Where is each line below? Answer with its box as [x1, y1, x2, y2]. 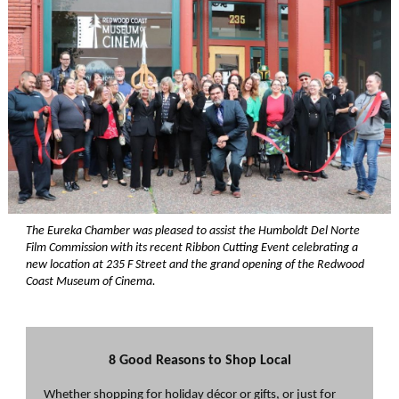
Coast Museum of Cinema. [26, 275, 156, 289]
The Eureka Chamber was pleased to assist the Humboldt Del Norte [26, 224, 360, 238]
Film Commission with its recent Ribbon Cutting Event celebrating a [26, 241, 358, 255]
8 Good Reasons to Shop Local [108, 354, 291, 368]
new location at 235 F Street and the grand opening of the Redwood [26, 258, 364, 272]
